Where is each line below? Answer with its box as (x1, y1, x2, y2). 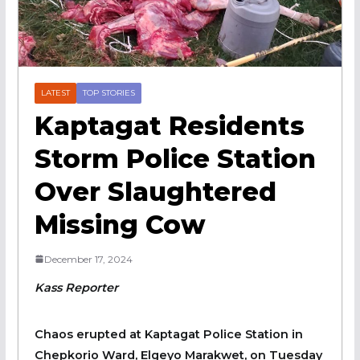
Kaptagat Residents (34, 109, 305, 141)
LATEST (40, 87, 70, 98)
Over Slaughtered (34, 175, 276, 207)
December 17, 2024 (43, 252, 133, 265)
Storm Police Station (34, 142, 316, 174)
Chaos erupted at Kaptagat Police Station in (34, 326, 303, 342)
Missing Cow (34, 208, 206, 240)
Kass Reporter (34, 280, 118, 295)
